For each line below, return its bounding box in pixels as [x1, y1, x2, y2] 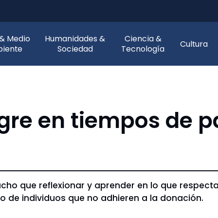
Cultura [180, 38, 208, 50]
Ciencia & [124, 33, 162, 44]
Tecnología [121, 43, 165, 54]
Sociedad [57, 43, 93, 54]
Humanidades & [45, 33, 106, 44]
